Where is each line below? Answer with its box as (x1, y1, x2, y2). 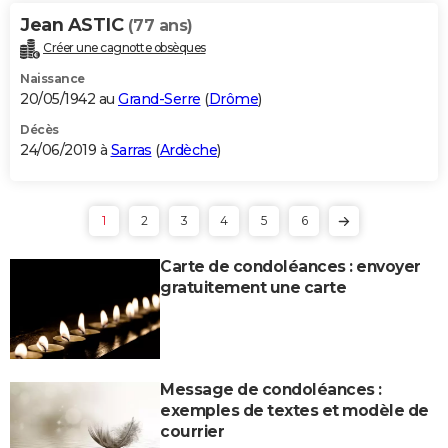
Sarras (110, 140, 152, 159)
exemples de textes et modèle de (160, 400, 429, 420)
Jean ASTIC (20, 13, 128, 36)
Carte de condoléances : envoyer (160, 256, 421, 276)
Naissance (20, 70, 85, 86)
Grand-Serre (118, 89, 201, 108)
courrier (160, 421, 224, 441)
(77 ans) (127, 15, 193, 35)
